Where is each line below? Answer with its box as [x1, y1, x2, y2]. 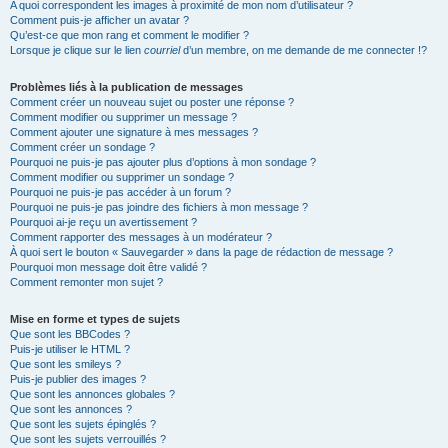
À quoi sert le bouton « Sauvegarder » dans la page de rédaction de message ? [10, 246, 393, 258]
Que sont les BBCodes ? [10, 328, 130, 340]
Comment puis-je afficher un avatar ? [10, 14, 189, 26]
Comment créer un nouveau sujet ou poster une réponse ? [10, 96, 294, 108]
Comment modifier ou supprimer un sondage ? [10, 171, 234, 183]
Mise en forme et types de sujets [10, 313, 180, 325]
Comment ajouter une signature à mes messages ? [10, 126, 258, 138]
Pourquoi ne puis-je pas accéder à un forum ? [10, 186, 231, 198]
